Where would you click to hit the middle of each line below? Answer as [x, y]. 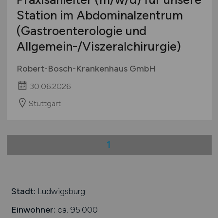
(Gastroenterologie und [81, 31]
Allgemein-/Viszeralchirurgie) [99, 46]
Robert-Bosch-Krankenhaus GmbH [86, 69]
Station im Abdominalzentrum [100, 15]
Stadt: [23, 191]
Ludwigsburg [60, 191]
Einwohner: [33, 209]
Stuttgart [45, 103]
